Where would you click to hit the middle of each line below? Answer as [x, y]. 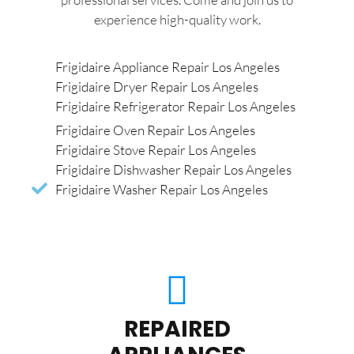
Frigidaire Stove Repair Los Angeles [156, 149]
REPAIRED [177, 329]
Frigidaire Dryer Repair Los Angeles [157, 86]
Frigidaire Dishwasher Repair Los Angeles [173, 169]
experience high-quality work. [177, 20]
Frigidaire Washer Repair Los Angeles [162, 189]
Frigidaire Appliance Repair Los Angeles [168, 66]
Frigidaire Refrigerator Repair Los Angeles [175, 106]
